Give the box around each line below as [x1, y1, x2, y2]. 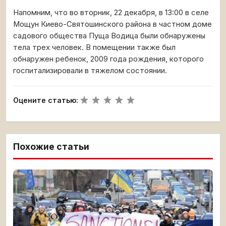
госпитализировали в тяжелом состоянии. [13, 66, 167, 75]
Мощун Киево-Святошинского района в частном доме [13, 20, 212, 29]
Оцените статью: [13, 96, 78, 104]
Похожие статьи [13, 141, 89, 152]
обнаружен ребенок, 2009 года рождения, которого [13, 54, 204, 64]
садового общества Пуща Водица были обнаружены [13, 31, 205, 40]
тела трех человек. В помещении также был [13, 43, 176, 52]
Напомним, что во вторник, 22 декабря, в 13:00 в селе [13, 8, 209, 17]
